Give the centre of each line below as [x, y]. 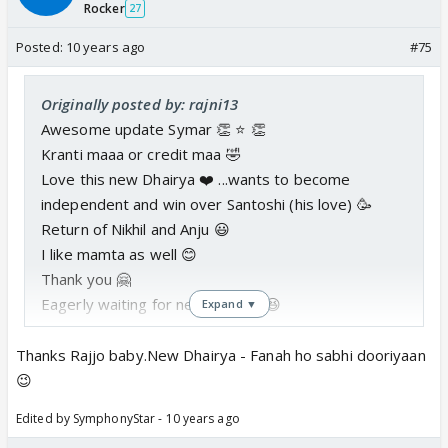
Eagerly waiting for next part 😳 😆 [161, 303]
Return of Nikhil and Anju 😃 [135, 228]
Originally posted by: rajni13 [139, 103]
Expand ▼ [229, 303]
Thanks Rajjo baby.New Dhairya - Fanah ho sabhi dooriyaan [221, 354]
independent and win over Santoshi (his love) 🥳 [206, 203]
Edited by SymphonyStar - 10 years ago [128, 418]
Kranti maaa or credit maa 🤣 [141, 153]
